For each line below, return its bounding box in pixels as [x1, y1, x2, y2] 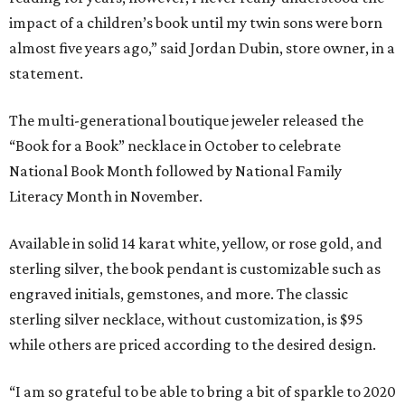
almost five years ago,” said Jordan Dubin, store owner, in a [9, 38, 395, 57]
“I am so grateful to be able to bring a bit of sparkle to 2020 [9, 381, 396, 400]
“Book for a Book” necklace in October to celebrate [9, 136, 341, 155]
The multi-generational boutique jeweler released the [9, 110, 363, 129]
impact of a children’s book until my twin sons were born [9, 13, 382, 32]
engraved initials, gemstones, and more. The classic [9, 284, 348, 303]
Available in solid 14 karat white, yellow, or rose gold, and [9, 233, 382, 252]
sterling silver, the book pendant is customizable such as [9, 259, 381, 278]
